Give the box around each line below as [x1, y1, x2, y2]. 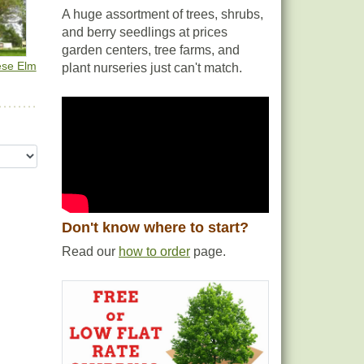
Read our [62, 245, 119, 259]
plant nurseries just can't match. [62, 61, 242, 75]
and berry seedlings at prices [62, 25, 227, 39]
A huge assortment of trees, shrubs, [62, 7, 263, 21]
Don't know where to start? [62, 219, 249, 236]
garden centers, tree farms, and [62, 43, 240, 57]
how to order [119, 245, 190, 259]
